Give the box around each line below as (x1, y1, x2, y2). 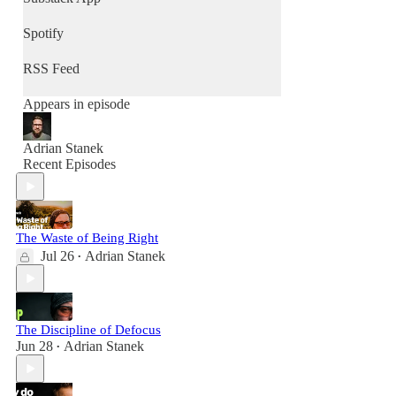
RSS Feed (23, 61, 80, 76)
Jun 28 (16, 339, 53, 354)
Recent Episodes (23, 156, 116, 171)
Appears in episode (23, 96, 130, 111)
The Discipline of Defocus (16, 323, 161, 337)
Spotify (23, 26, 64, 41)
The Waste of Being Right (16, 231, 158, 245)
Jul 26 (41, 248, 74, 263)
